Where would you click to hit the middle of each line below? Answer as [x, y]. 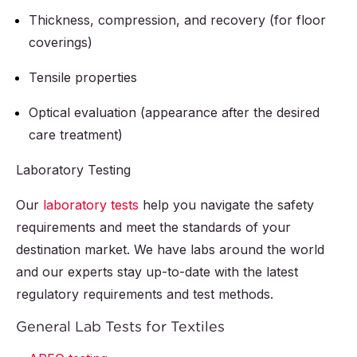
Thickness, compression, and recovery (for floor [177, 20]
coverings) [61, 43]
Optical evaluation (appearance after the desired [174, 113]
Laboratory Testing [73, 170]
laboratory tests [91, 205]
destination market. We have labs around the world [170, 250]
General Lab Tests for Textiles [120, 327]
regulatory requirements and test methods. [145, 294]
